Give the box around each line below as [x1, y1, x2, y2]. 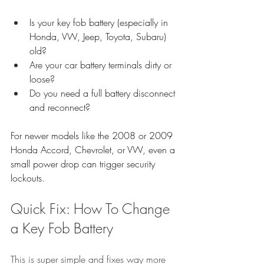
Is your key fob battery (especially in [29, 15, 171, 29]
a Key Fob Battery [11, 218, 113, 237]
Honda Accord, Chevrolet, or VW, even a [11, 143, 178, 156]
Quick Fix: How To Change [11, 199, 174, 218]
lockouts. [11, 171, 45, 184]
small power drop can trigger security [11, 157, 158, 170]
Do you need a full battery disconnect [29, 86, 178, 100]
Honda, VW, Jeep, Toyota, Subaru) [29, 29, 169, 43]
